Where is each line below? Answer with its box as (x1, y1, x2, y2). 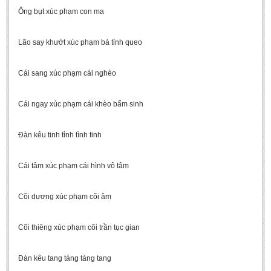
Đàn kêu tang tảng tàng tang (18, 254, 111, 263)
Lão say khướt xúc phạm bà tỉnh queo (18, 38, 142, 47)
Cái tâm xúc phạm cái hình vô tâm (18, 162, 129, 170)
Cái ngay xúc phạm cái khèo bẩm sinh (18, 100, 143, 108)
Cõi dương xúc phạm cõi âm (18, 192, 111, 201)
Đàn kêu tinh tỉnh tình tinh (18, 131, 102, 139)
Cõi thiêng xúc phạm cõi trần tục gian (18, 223, 140, 232)
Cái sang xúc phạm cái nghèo (18, 69, 116, 77)
